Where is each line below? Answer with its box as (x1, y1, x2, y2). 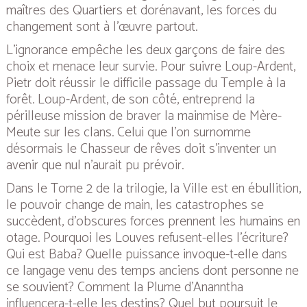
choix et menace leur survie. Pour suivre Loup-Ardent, (6, 55, 295, 78)
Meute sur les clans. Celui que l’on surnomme (6, 121, 251, 144)
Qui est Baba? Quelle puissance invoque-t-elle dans (6, 243, 287, 266)
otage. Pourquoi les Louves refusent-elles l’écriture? (6, 226, 288, 249)
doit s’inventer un (181, 137, 276, 160)
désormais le (6, 137, 80, 160)
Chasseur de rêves (80, 137, 181, 160)
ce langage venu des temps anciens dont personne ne (6, 259, 299, 282)
